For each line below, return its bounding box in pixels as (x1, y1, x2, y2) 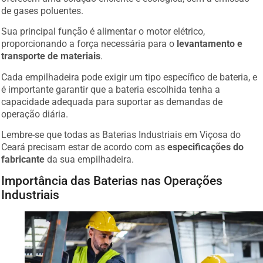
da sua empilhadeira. (45, 153, 134, 165)
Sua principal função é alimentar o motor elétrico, (1, 26, 205, 38)
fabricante (1, 153, 45, 165)
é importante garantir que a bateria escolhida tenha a (1, 83, 221, 95)
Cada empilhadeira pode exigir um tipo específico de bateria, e (1, 71, 258, 83)
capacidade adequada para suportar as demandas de (1, 96, 223, 107)
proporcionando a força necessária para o (1, 38, 177, 50)
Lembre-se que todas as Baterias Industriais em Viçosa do (1, 129, 241, 140)
